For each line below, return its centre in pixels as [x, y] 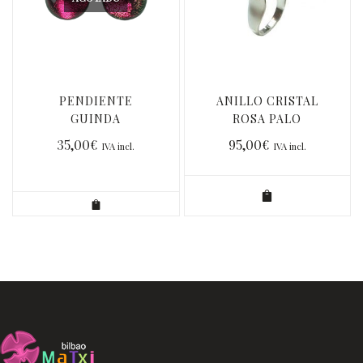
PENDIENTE [96, 101]
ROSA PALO [267, 119]
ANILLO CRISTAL [267, 101]
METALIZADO [96, 137]
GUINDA [96, 119]
